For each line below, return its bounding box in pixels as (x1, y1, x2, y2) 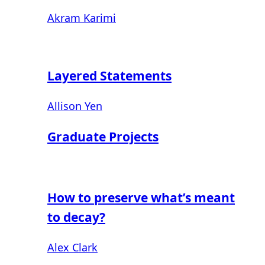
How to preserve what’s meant (47, 188, 235, 206)
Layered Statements (47, 66, 172, 84)
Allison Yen (47, 98, 102, 113)
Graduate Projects (47, 127, 159, 145)
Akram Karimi (47, 10, 116, 25)
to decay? (47, 208, 105, 225)
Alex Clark (47, 240, 98, 254)
